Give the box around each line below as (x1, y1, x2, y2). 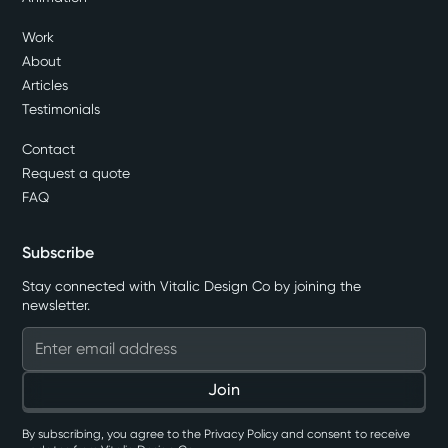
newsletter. (22, 296, 91, 313)
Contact (22, 140, 76, 157)
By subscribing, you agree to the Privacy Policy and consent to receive (22, 426, 411, 441)
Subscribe (22, 242, 95, 262)
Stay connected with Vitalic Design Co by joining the (22, 277, 362, 294)
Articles (22, 76, 69, 93)
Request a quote (22, 164, 131, 181)
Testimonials (22, 100, 101, 117)
